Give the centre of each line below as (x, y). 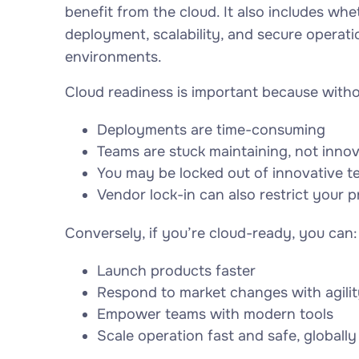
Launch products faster (176, 271)
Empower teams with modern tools (215, 314)
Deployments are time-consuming (211, 130)
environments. (113, 57)
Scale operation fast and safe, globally (226, 336)
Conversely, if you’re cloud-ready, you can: (211, 233)
